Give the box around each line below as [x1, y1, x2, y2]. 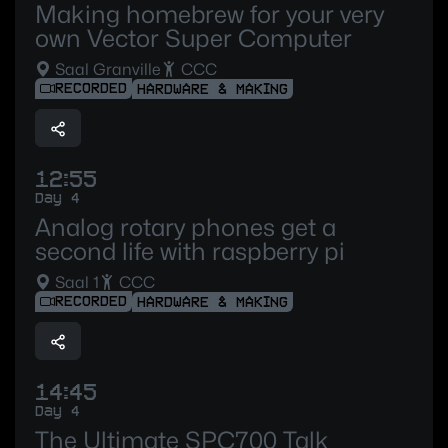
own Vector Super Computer [35, 24, 352, 53]
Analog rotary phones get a [35, 213, 336, 243]
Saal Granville [51, 60, 161, 79]
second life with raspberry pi [35, 237, 345, 267]
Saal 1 [51, 273, 99, 293]
